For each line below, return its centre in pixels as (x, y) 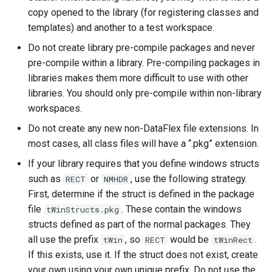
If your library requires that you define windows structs (144, 164)
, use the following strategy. (189, 179)
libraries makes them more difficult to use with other (138, 78)
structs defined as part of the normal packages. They (139, 224)
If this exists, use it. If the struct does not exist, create (143, 255)
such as (46, 179)
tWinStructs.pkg (83, 209)
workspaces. (55, 108)
